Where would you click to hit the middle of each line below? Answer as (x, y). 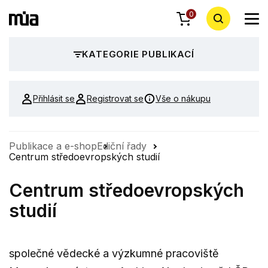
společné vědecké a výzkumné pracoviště (114, 253)
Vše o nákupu (183, 98)
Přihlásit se (54, 98)
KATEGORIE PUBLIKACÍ (138, 54)
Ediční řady (122, 146)
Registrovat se (115, 98)
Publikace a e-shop (53, 146)
